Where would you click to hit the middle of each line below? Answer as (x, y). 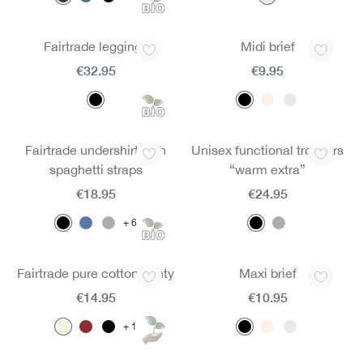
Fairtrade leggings (96, 46)
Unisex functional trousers (267, 150)
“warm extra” (267, 169)
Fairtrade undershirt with (96, 150)
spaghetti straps (96, 169)
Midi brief (267, 46)
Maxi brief (267, 273)
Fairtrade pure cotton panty (96, 273)
